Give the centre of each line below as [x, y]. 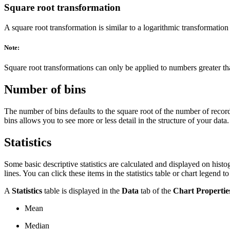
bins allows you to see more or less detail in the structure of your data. [117, 121]
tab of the [156, 190]
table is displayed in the [82, 190]
